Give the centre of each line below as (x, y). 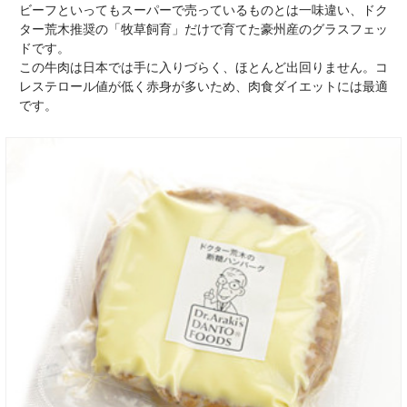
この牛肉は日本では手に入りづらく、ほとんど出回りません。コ (203, 68)
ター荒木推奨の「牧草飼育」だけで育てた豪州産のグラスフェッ (203, 30)
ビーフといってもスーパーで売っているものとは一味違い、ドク (203, 10)
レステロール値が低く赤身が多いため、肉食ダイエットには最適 (203, 87)
